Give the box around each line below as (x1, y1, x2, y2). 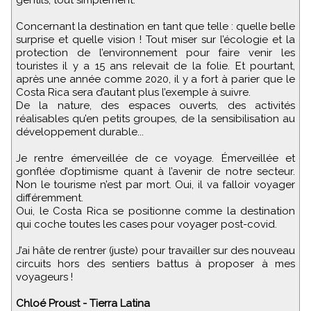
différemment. (16, 192, 83, 205)
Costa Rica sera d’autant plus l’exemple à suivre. (16, 86, 251, 99)
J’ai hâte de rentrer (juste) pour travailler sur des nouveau (16, 244, 295, 258)
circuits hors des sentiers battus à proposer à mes (16, 258, 295, 271)
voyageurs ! (16, 271, 73, 284)
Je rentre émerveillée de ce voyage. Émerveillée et (16, 152, 295, 165)
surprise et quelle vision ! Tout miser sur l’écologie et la (16, 33, 295, 47)
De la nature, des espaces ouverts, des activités (16, 99, 295, 112)
